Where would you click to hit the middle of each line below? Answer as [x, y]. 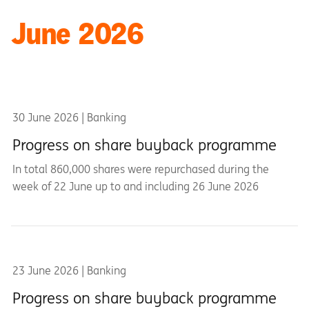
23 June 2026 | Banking [69, 270]
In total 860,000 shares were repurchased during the [141, 169]
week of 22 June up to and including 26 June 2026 [136, 186]
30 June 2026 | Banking [69, 117]
